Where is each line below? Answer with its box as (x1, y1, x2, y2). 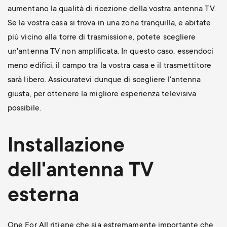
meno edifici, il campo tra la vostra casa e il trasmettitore (7, 61, 211, 70)
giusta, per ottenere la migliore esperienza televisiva (7, 89, 197, 99)
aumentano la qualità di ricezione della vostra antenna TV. (7, 4, 216, 14)
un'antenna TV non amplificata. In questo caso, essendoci (7, 47, 214, 56)
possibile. (7, 103, 41, 113)
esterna (7, 184, 79, 208)
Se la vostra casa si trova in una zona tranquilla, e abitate (7, 18, 211, 28)
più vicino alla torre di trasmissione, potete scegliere (7, 32, 196, 42)
